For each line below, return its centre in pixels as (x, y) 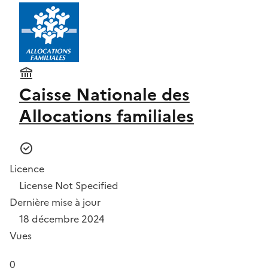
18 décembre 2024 (62, 219)
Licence (27, 168)
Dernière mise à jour (55, 202)
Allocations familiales (106, 116)
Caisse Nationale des (104, 94)
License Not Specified (69, 185)
